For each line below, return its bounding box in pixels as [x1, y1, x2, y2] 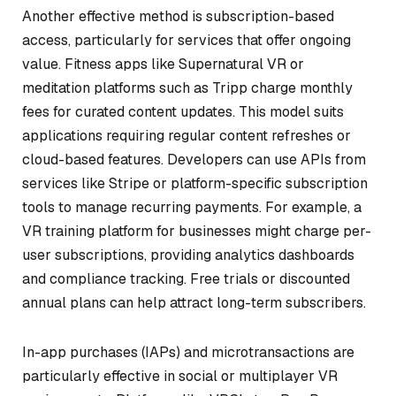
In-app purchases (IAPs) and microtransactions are [22, 342, 354, 362]
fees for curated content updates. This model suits [22, 102, 344, 121]
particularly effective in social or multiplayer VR [22, 366, 338, 385]
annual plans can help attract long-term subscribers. [22, 293, 366, 312]
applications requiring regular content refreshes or [22, 126, 351, 145]
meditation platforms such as [22, 78, 212, 97]
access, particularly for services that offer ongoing [22, 30, 351, 49]
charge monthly [247, 78, 353, 97]
